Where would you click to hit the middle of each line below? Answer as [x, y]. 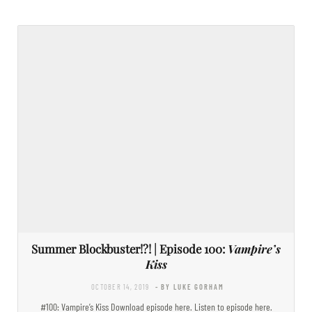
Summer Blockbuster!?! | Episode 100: [130, 248]
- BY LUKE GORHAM [189, 286]
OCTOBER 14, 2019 [120, 286]
